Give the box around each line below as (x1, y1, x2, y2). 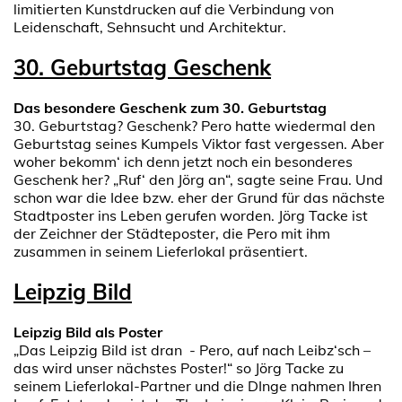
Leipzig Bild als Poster (13, 322, 162, 341)
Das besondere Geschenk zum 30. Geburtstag (13, 98, 327, 117)
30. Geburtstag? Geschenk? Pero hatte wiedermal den (13, 116, 375, 135)
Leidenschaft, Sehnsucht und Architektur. (13, 17, 286, 36)
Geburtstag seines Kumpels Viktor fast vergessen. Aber (13, 134, 384, 153)
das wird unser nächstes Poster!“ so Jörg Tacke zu (13, 358, 344, 377)
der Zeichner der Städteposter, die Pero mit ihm (13, 223, 330, 242)
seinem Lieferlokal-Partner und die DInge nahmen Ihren (13, 376, 381, 395)
